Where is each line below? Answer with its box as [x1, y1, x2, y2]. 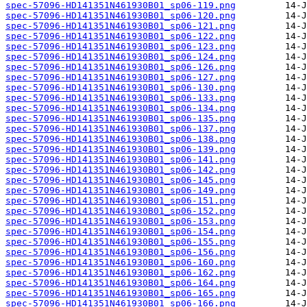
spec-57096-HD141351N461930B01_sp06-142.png [5, 164, 236, 175]
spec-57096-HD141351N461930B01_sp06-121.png [5, 21, 236, 32]
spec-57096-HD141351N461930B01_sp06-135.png [5, 113, 236, 124]
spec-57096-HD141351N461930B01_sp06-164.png [5, 278, 236, 288]
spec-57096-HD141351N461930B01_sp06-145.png [5, 175, 236, 186]
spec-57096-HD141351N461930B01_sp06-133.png [5, 93, 236, 103]
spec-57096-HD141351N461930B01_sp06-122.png [5, 31, 236, 42]
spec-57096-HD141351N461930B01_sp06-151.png [5, 195, 236, 206]
